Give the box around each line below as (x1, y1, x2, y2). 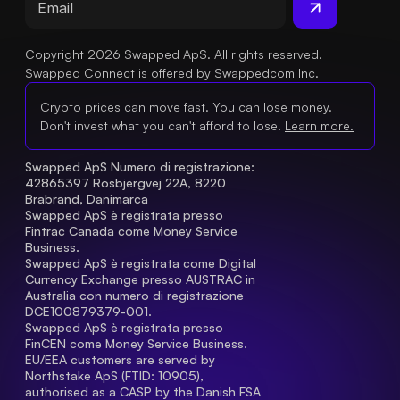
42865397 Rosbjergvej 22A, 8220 (25, 175, 226, 190)
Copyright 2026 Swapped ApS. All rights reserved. (25, 46, 322, 62)
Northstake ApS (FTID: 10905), (25, 368, 204, 383)
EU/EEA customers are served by (25, 352, 215, 367)
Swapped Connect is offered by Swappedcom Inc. (25, 65, 319, 80)
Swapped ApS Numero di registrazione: (25, 159, 254, 174)
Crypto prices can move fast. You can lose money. (40, 99, 332, 114)
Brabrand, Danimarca (25, 191, 148, 206)
